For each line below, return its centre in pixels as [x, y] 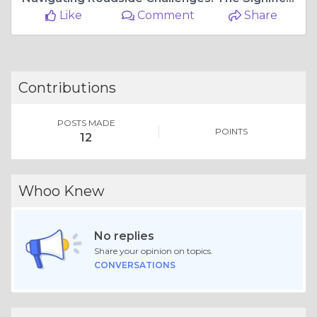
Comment [165, 15]
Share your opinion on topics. [153, 250]
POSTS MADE [86, 122]
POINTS [231, 131]
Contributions [67, 87]
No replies [124, 236]
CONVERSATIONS [134, 265]
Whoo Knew [62, 191]
